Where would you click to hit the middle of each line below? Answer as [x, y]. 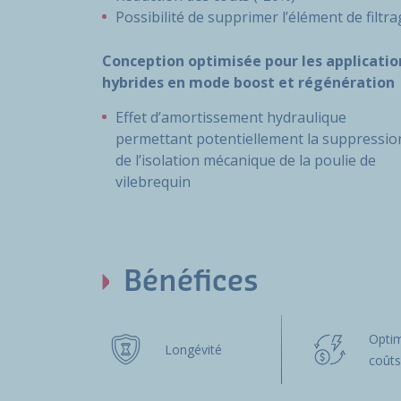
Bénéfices [191, 282]
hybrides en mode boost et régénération [248, 83]
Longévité [194, 350]
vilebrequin [153, 182]
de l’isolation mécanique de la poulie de [246, 161]
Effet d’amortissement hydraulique [231, 118]
